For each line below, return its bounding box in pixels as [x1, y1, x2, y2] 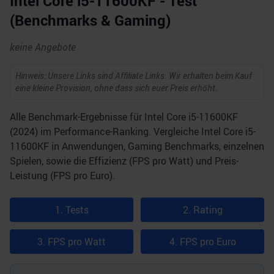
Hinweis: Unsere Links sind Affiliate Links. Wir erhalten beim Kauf [15, 70, 252, 81]
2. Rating [182, 203, 223, 217]
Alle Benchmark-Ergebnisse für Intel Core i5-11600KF [10, 110, 238, 124]
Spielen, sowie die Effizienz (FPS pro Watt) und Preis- [10, 154, 239, 168]
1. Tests [54, 203, 89, 217]
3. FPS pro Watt [37, 235, 106, 248]
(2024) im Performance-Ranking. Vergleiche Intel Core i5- [10, 125, 256, 138]
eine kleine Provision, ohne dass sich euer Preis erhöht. [15, 82, 218, 94]
